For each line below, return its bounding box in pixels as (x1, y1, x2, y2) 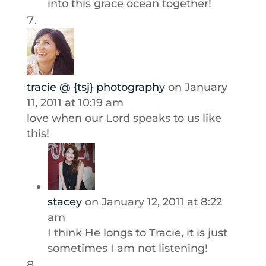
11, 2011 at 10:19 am (26, 96, 123, 109)
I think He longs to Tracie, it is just (47, 226, 227, 239)
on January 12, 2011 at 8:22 (84, 195, 222, 208)
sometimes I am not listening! (47, 242, 208, 255)
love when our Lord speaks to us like (26, 112, 221, 125)
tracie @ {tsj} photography (26, 81, 165, 94)
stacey (47, 195, 82, 208)
